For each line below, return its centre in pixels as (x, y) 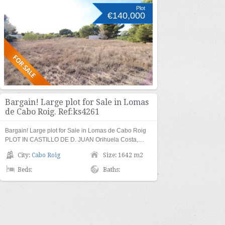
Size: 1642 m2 (123, 155)
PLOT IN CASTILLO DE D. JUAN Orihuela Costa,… (75, 140)
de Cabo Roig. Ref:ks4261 (52, 112)
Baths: (111, 170)
